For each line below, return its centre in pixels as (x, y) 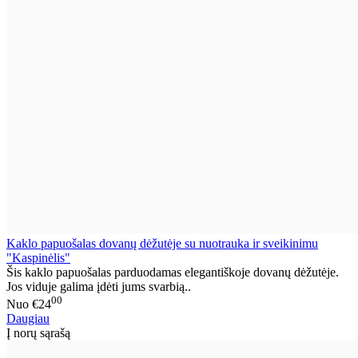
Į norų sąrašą (38, 333)
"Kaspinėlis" (38, 257)
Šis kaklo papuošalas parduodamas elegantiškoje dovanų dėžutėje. (173, 272)
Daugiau (28, 319)
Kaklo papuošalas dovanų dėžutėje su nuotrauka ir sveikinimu (162, 243)
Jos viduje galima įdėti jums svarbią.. (99, 286)
